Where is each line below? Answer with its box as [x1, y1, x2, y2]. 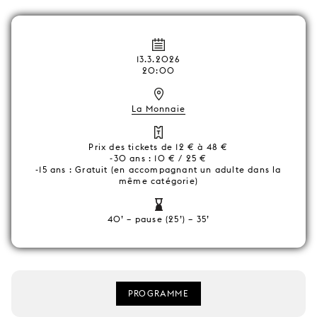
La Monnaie [132, 103, 185, 114]
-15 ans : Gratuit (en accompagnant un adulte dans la [35, 164, 282, 175]
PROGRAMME [128, 288, 189, 299]
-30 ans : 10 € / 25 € [110, 153, 207, 163]
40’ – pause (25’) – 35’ [107, 214, 210, 224]
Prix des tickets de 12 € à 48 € [88, 142, 229, 152]
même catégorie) [119, 175, 198, 186]
